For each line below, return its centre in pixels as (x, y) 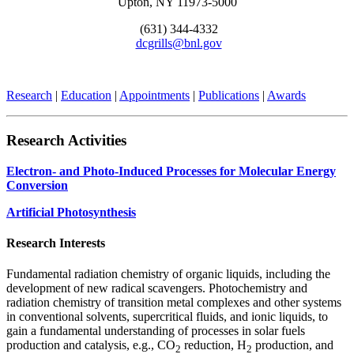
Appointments (154, 96)
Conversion (37, 185)
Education (86, 96)
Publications (229, 96)
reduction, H (214, 345)
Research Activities (66, 140)
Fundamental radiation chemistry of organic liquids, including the (168, 274)
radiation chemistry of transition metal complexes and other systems (174, 303)
